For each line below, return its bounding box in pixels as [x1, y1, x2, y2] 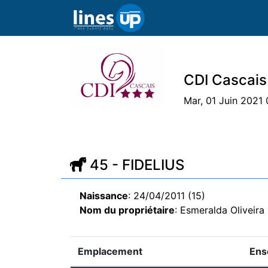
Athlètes [201, 126, 237, 138]
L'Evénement [71, 126, 128, 138]
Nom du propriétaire [80, 203, 175, 216]
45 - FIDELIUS [86, 156, 184, 173]
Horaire [148, 126, 181, 138]
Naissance [80, 189, 128, 202]
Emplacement [78, 245, 142, 257]
